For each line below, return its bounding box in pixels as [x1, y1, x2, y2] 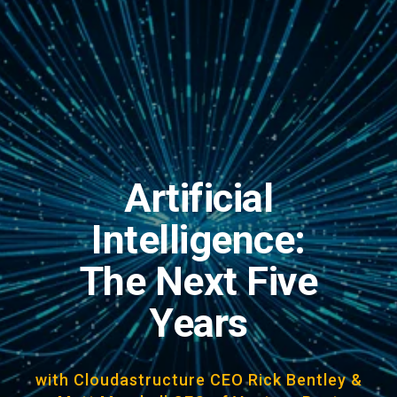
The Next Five [79, 258, 318, 306]
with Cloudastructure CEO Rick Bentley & [35, 370, 362, 390]
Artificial [124, 175, 273, 222]
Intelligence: [91, 216, 306, 264]
